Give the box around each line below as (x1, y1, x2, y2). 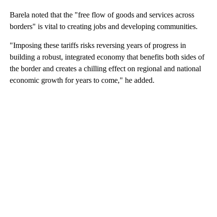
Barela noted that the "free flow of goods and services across (10, 10, 194, 19)
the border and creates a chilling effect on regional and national (10, 64, 201, 73)
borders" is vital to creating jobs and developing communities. (10, 22, 198, 31)
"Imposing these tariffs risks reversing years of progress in (10, 41, 186, 49)
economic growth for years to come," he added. (10, 76, 155, 84)
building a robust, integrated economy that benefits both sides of (10, 52, 204, 61)
